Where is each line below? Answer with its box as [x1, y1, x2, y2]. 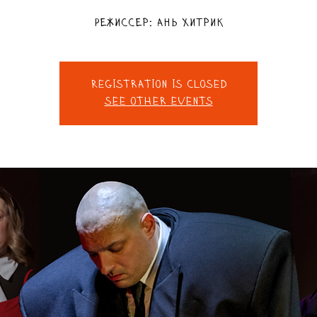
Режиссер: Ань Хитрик [93, 18, 224, 30]
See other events [104, 96, 213, 108]
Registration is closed [90, 79, 227, 91]
